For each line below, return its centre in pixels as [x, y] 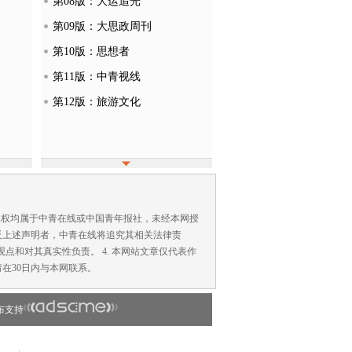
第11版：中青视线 [96, 77]
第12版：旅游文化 [96, 102]
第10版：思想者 [91, 51]
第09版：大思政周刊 [102, 26]
